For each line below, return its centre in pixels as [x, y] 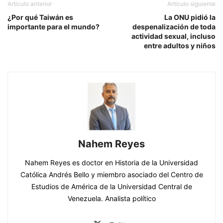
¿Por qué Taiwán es [40, 17]
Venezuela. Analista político [111, 199]
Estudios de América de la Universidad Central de [111, 187]
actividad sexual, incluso [173, 36]
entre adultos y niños [180, 46]
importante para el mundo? [54, 27]
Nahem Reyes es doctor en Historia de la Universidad [111, 163]
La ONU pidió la [190, 17]
